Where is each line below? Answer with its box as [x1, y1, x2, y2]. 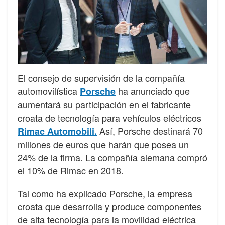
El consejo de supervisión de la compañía [18, 71, 185, 85]
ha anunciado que [116, 84, 190, 98]
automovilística [18, 84, 80, 98]
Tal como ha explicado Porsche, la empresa [18, 187, 192, 200]
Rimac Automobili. [18, 125, 97, 138]
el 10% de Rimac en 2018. [18, 164, 124, 177]
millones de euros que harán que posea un [18, 138, 189, 151]
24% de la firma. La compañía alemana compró [18, 151, 207, 164]
